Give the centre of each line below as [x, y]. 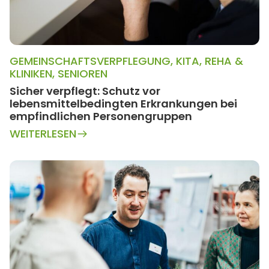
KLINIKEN [31, 74]
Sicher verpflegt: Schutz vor [85, 91]
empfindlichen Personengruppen [101, 116]
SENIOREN [83, 74]
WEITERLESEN [43, 134]
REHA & [224, 61]
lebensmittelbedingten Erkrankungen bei [123, 104]
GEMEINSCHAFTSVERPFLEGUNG [90, 61]
